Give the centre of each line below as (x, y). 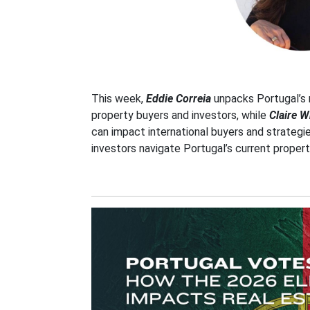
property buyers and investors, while (180, 116)
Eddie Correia (179, 99)
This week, (117, 99)
